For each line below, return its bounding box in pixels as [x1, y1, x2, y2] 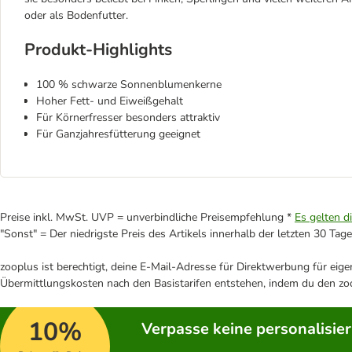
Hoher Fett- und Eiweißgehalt [36, 93, 183, 108]
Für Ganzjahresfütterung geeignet [36, 126, 200, 141]
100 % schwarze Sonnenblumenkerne [36, 76, 222, 92]
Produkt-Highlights [24, 38, 172, 61]
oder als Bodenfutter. [24, 7, 128, 23]
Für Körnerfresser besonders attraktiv [36, 109, 220, 125]
